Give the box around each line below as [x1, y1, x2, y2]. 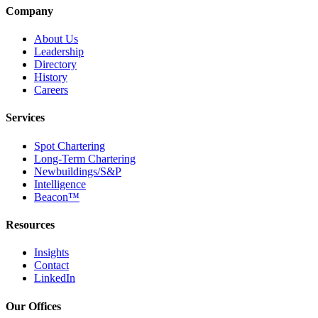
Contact [34, 259, 69, 272]
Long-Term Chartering [34, 152, 136, 165]
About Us [34, 33, 78, 45]
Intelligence [34, 177, 86, 190]
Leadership [34, 45, 84, 58]
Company [6, 4, 53, 17]
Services [6, 111, 45, 124]
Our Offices [6, 300, 61, 312]
